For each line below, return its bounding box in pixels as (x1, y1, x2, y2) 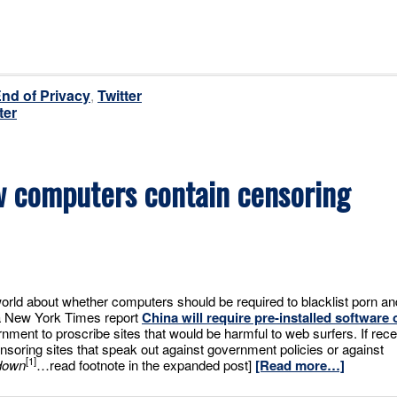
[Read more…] (255, 354, 345, 375)
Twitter (97, 84, 142, 105)
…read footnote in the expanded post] (36, 354, 255, 374)
